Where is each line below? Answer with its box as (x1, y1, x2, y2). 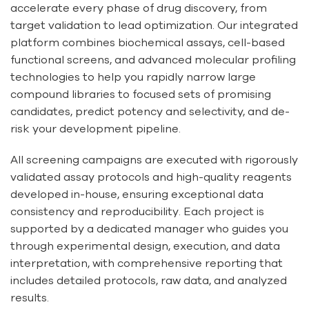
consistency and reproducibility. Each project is (10, 205, 264, 218)
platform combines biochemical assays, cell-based (10, 36, 285, 49)
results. (10, 291, 49, 304)
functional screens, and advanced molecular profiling (10, 53, 296, 66)
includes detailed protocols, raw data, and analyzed (10, 274, 287, 287)
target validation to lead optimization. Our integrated (10, 19, 298, 32)
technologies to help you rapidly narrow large (10, 70, 256, 83)
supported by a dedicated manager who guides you (10, 222, 288, 235)
